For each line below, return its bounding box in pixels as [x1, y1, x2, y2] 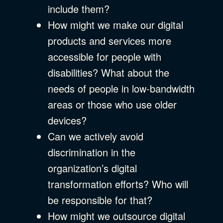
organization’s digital [48, 160, 137, 175]
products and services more [48, 33, 171, 48]
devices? [48, 112, 87, 127]
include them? [48, 1, 110, 16]
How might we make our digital [48, 17, 183, 32]
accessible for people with [48, 49, 161, 64]
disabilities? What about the [48, 65, 169, 80]
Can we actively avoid [48, 128, 143, 143]
